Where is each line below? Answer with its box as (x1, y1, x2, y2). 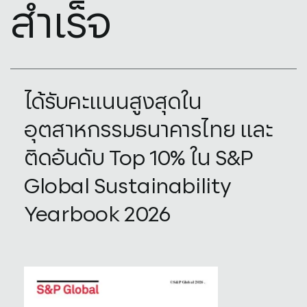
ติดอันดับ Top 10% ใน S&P (24, 148, 254, 169)
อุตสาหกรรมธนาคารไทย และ (24, 120, 273, 141)
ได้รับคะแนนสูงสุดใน (24, 92, 202, 113)
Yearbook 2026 (24, 204, 171, 225)
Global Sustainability (24, 176, 232, 197)
